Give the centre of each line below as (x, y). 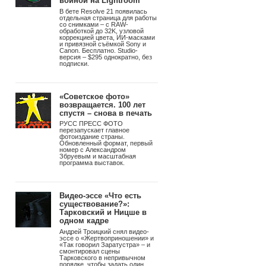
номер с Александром (93, 150)
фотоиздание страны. (92, 137)
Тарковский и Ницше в (103, 213)
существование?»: (94, 204)
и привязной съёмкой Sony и (103, 44)
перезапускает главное (94, 130)
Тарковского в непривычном (102, 257)
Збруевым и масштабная (98, 156)
